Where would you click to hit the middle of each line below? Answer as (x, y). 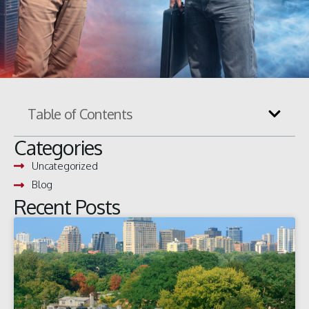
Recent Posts (67, 206)
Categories (58, 147)
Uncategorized (65, 166)
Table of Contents (80, 113)
